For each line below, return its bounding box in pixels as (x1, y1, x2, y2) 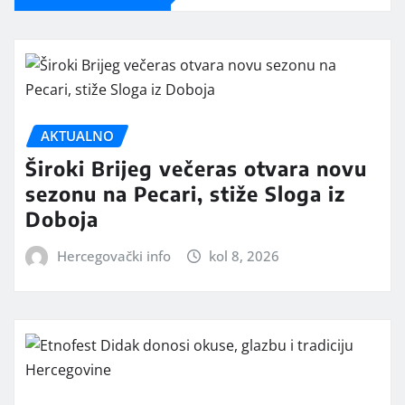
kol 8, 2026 (209, 247, 280, 266)
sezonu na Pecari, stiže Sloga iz (25, 181, 345, 207)
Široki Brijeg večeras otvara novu (25, 155, 367, 182)
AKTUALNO (41, 126, 114, 145)
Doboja (25, 206, 99, 232)
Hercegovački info (56, 247, 171, 266)
